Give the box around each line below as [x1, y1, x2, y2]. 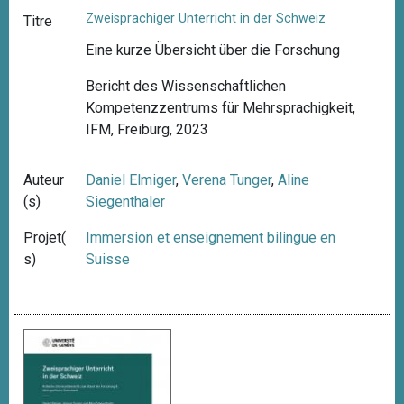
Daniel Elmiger [86, 171, 177, 189]
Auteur [23, 171, 64, 189]
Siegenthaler [86, 193, 166, 211]
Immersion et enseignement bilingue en [86, 229, 336, 247]
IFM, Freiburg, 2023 [86, 121, 209, 139]
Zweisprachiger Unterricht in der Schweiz [86, 10, 326, 26]
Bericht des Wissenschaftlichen [86, 78, 287, 96]
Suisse [86, 251, 131, 269]
